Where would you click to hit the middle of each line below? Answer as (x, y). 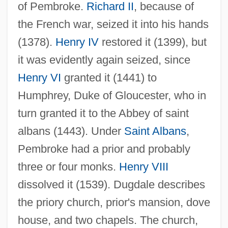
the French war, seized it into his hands (113, 24)
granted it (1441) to (109, 77)
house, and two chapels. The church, (108, 220)
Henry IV (77, 42)
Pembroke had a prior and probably (104, 149)
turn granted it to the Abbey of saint (103, 113)
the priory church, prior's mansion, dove (114, 202)
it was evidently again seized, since (104, 60)
